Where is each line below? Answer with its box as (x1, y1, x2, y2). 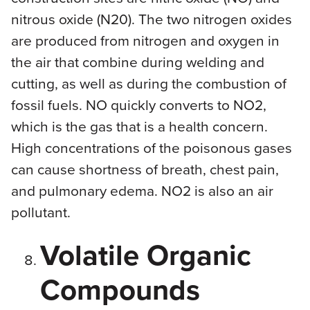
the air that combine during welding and (10, 51, 264, 72)
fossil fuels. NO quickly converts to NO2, (10, 93, 266, 115)
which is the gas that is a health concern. (10, 115, 268, 136)
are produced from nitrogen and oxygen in (10, 29, 280, 51)
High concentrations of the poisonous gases (10, 136, 292, 158)
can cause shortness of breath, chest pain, (10, 158, 279, 179)
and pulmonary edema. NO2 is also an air (10, 179, 273, 201)
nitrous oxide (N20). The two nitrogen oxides (10, 8, 292, 29)
